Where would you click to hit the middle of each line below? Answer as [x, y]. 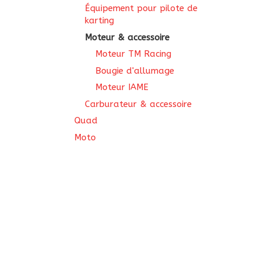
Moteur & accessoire [127, 37]
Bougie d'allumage [135, 70]
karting [99, 20]
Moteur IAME [122, 87]
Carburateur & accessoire [138, 104]
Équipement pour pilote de [141, 8]
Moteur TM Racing [133, 54]
